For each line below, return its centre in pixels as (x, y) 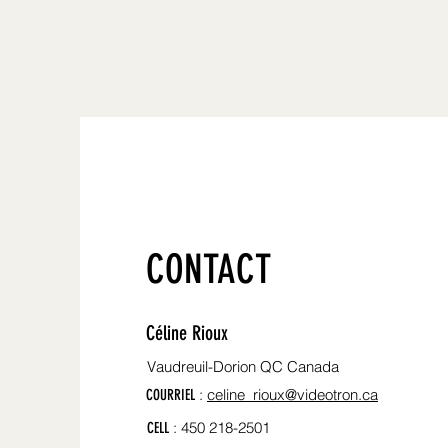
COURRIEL (170, 395)
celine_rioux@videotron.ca (292, 394)
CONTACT (208, 269)
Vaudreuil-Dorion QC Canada (243, 366)
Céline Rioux (187, 333)
